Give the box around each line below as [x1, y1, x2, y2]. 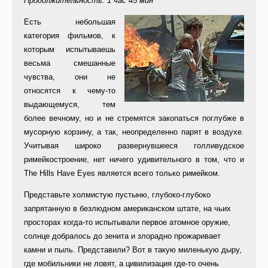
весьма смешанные [24, 59, 115, 68]
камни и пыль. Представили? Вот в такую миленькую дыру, [24, 245, 242, 255]
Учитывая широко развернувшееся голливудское [24, 141, 244, 151]
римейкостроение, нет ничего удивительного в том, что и [24, 155, 244, 165]
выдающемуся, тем [24, 100, 115, 109]
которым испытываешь [24, 45, 115, 54]
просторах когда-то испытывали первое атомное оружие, [24, 218, 230, 227]
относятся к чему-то [24, 86, 115, 96]
